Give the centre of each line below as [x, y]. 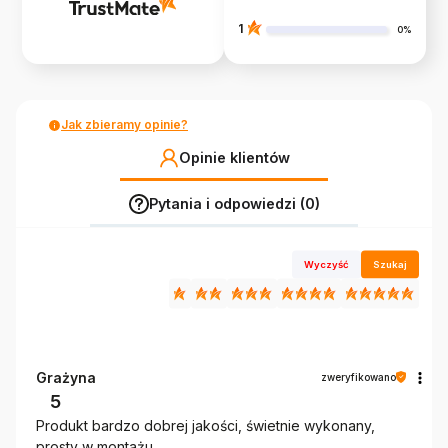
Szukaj [390, 264]
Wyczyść [327, 264]
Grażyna [66, 377]
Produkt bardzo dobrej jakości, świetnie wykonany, [205, 425]
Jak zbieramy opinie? [124, 125]
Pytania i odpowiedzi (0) [234, 204]
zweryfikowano [358, 376]
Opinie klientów [234, 158]
